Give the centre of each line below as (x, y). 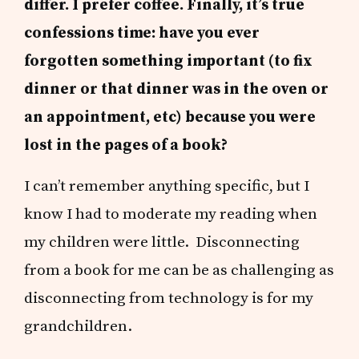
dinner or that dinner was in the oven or (177, 89)
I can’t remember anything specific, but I (167, 186)
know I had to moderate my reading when (171, 214)
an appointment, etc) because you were (170, 117)
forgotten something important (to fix (169, 61)
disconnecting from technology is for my (169, 298)
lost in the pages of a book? (128, 145)
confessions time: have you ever (142, 32)
